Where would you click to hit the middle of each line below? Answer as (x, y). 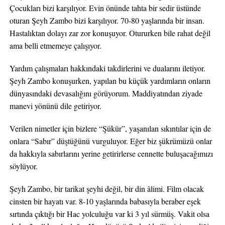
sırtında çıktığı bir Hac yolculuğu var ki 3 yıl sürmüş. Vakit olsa (109, 214)
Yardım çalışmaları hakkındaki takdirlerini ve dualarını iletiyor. (107, 68)
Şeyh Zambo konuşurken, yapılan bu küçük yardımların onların (110, 81)
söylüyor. (23, 166)
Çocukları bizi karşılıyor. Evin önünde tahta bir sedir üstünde (105, 8)
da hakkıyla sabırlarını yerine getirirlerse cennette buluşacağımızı (111, 153)
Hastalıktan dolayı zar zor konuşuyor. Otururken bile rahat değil (110, 33)
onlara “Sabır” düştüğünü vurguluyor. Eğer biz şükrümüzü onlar (110, 141)
